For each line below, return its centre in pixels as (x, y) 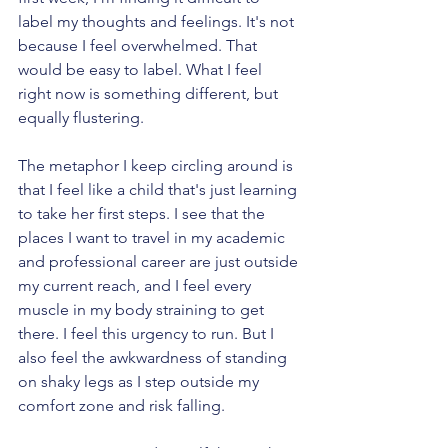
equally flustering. (83, 118)
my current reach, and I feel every (136, 286)
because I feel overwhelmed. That (139, 46)
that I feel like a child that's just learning (159, 190)
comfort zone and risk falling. (121, 406)
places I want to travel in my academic (153, 238)
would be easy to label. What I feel (142, 70)
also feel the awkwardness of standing (154, 358)
